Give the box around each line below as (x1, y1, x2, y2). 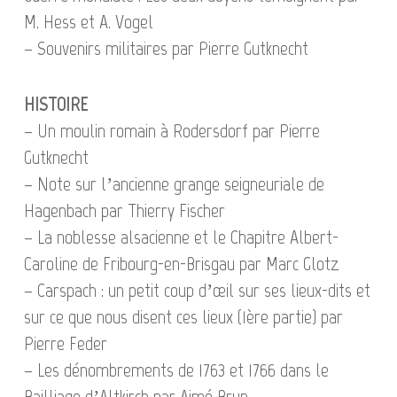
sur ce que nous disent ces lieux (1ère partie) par (23, 305, 343, 329)
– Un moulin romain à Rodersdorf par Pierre (23, 119, 320, 143)
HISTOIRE (23, 92, 88, 116)
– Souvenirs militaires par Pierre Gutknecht (23, 36, 308, 60)
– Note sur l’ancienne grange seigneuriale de (23, 172, 324, 196)
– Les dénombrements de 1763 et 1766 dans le (23, 358, 329, 382)
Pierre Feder (23, 331, 107, 355)
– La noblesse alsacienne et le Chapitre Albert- (23, 225, 339, 249)
